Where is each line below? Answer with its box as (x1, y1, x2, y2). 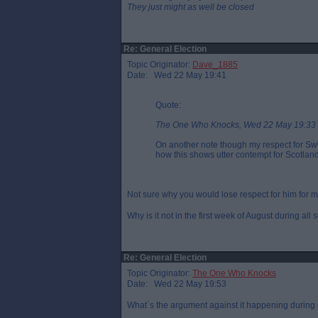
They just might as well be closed (127, 2, 254, 12)
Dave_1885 (192, 60, 238, 70)
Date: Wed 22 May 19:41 (127, 70, 226, 80)
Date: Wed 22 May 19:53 (127, 279, 226, 289)
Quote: (155, 100, 181, 110)
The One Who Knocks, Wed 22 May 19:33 (155, 120, 316, 130)
